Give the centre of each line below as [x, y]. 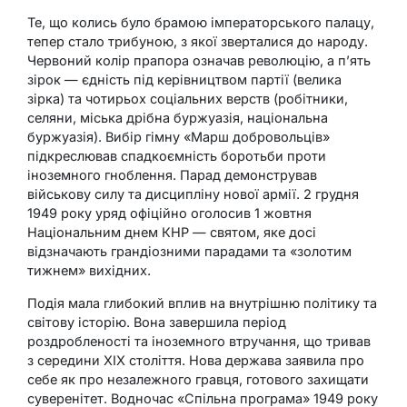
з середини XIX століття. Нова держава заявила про [196, 360]
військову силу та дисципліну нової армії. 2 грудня [193, 194]
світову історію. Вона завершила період [157, 322]
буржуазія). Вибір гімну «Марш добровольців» [179, 136]
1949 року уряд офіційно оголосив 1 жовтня [169, 213]
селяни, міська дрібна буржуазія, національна [178, 117]
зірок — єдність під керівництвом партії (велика [184, 79]
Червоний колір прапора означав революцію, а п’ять [199, 60]
